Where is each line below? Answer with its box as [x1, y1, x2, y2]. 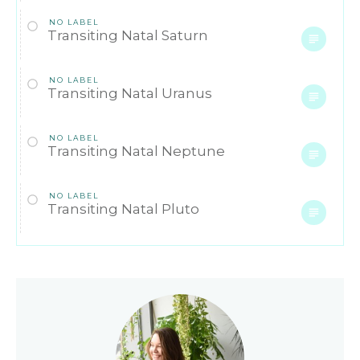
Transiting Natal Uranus [47, 84, 212, 101]
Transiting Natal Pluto [47, 200, 199, 217]
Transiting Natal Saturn [47, 27, 208, 43]
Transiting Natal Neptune [47, 142, 225, 159]
